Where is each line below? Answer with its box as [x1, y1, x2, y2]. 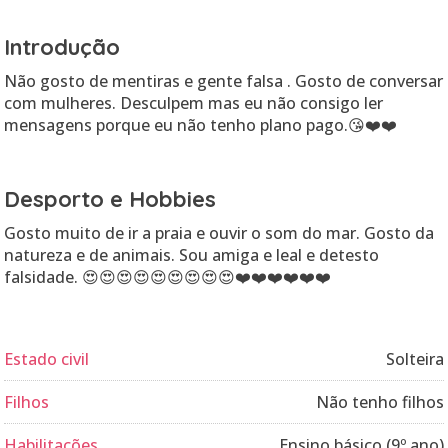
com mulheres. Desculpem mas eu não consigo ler [4, 92, 383, 114]
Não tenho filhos [316, 391, 444, 413]
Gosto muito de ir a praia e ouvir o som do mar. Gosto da [4, 222, 434, 244]
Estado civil [4, 348, 89, 370]
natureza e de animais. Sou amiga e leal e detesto [4, 244, 379, 266]
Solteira [386, 348, 444, 370]
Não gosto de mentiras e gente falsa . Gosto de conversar [4, 70, 443, 92]
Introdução [4, 33, 120, 61]
